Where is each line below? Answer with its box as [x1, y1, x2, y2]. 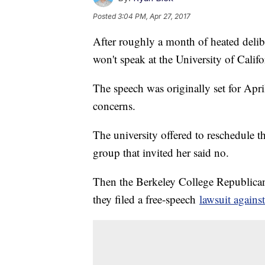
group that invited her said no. [93, 145, 229, 160]
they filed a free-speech [93, 192, 199, 207]
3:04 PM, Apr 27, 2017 [118, 12, 190, 21]
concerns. [93, 98, 135, 114]
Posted [93, 12, 118, 21]
